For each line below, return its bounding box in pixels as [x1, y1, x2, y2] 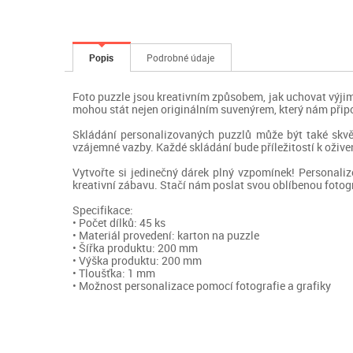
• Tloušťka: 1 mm [72, 265, 155, 281]
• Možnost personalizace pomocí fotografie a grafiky [72, 277, 331, 293]
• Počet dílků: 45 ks [72, 214, 165, 230]
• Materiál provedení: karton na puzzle [72, 227, 259, 243]
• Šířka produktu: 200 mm [72, 240, 198, 255]
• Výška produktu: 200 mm [72, 252, 202, 268]
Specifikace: [72, 202, 133, 217]
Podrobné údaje [147, 50, 215, 64]
